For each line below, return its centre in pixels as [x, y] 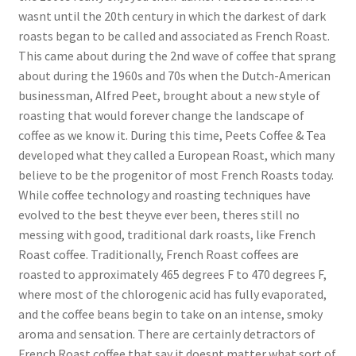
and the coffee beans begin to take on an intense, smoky [170, 314]
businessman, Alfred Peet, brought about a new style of [169, 96]
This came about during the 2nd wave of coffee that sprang [177, 56]
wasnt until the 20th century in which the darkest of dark [172, 16]
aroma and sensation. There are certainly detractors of [166, 334]
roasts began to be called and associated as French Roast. [174, 36]
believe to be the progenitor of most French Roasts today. [176, 175]
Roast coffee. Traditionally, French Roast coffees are [158, 255]
